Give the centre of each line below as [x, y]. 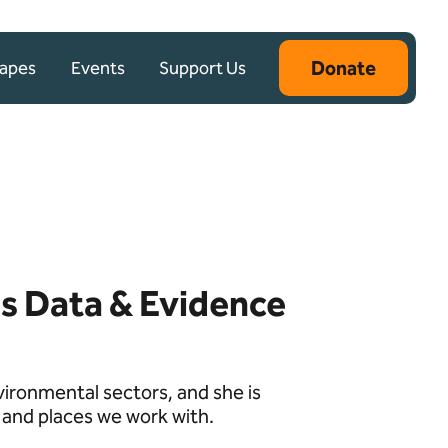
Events [98, 68]
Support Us [202, 68]
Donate [343, 68]
